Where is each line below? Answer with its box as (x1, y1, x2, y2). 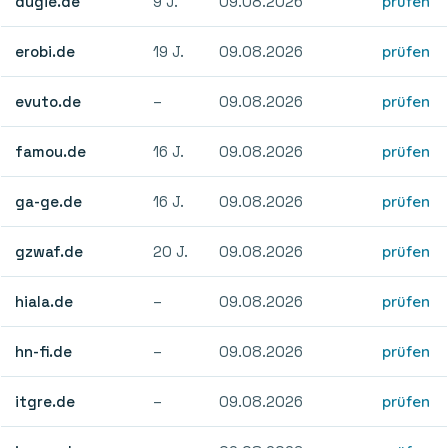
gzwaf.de (15, 241, 84, 261)
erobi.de (15, 41, 76, 61)
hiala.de (15, 291, 74, 311)
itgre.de (15, 391, 76, 411)
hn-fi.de (15, 341, 73, 361)
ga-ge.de (15, 191, 83, 211)
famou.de (15, 141, 87, 161)
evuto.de (15, 91, 82, 111)
